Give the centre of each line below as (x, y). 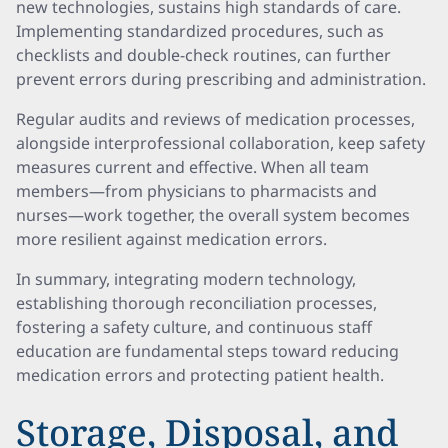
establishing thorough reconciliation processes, (196, 303)
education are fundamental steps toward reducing (207, 351)
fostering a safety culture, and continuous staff (194, 327)
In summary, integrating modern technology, (186, 279)
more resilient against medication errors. (171, 239)
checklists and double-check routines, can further (203, 55)
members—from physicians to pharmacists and (196, 191)
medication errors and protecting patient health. (200, 375)
